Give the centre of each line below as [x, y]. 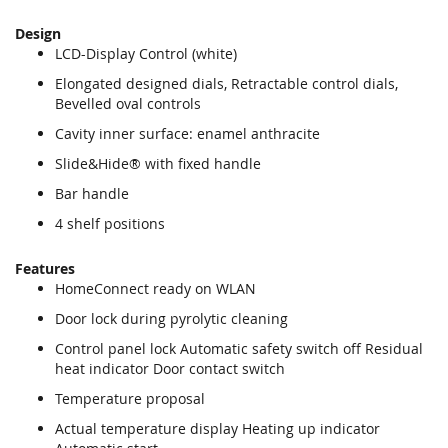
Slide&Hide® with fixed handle [158, 163]
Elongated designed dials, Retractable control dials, [226, 83]
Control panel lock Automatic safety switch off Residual [239, 348]
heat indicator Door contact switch [170, 368]
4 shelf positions [110, 223]
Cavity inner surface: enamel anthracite [187, 133]
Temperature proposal [130, 398]
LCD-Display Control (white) [146, 53]
